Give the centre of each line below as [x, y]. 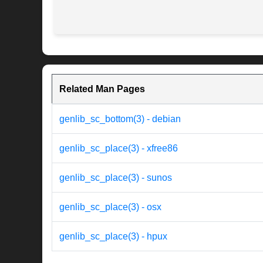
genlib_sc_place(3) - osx [110, 207]
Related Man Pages [102, 89]
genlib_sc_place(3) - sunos [116, 178]
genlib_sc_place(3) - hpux [113, 237]
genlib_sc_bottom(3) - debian [120, 119]
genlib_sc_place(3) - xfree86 [119, 149]
